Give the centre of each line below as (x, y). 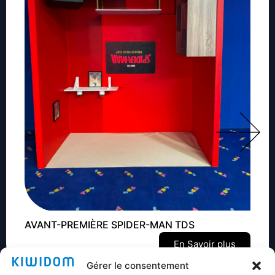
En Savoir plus (205, 244)
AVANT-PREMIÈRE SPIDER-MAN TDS (110, 224)
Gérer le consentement (137, 266)
